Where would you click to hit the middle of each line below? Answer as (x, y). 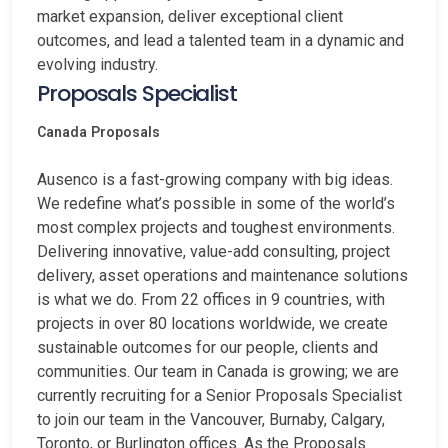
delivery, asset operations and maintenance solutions (222, 275)
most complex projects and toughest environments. (216, 227)
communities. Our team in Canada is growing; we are (218, 371)
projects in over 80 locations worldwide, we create (212, 323)
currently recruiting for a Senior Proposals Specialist (219, 395)
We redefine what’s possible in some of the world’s (216, 203)
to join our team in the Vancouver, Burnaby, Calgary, (211, 419)
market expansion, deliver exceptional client (190, 16)
